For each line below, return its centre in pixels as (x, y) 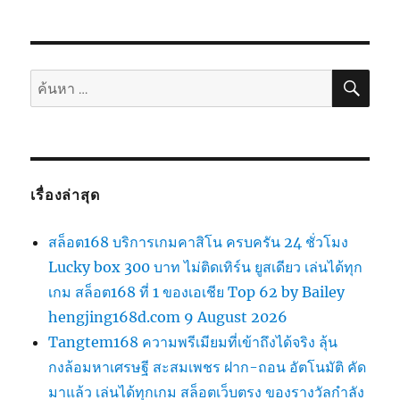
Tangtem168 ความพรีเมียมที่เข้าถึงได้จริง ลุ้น (193, 342)
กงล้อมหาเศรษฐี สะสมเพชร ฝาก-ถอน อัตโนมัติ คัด (208, 367)
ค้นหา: (51, 82)
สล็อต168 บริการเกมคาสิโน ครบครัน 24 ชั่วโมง (199, 242)
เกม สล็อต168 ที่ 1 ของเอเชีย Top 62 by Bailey (197, 292)
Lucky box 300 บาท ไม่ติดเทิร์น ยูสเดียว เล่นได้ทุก (206, 267)
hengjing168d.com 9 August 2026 (168, 317)
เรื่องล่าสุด (65, 196)
